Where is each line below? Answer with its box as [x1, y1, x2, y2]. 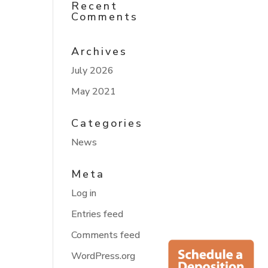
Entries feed [71, 208, 124, 221]
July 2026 [71, 64, 114, 77]
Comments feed [71, 229, 141, 242]
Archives [71, 44, 128, 59]
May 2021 [71, 85, 117, 98]
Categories [71, 116, 144, 130]
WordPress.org [71, 249, 136, 263]
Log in [71, 187, 97, 200]
